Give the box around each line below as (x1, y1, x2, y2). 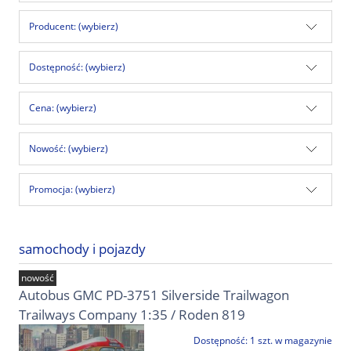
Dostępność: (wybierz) (29, 60, 125, 74)
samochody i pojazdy (19, 239, 146, 258)
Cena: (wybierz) (29, 100, 96, 114)
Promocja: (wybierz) (29, 182, 115, 196)
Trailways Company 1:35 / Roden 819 (19, 306, 245, 324)
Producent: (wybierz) (29, 19, 118, 33)
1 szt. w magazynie (250, 334, 332, 348)
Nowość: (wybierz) (29, 141, 108, 155)
